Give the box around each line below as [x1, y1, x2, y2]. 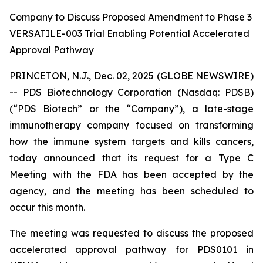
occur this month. [9, 201, 85, 213]
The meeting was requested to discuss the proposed [9, 227, 254, 239]
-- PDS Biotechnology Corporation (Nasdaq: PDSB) [9, 86, 254, 98]
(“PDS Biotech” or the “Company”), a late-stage [9, 103, 254, 114]
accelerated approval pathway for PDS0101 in [9, 244, 254, 255]
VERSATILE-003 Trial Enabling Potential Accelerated [9, 28, 249, 39]
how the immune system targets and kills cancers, [9, 136, 254, 147]
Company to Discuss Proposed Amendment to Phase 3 [9, 11, 252, 23]
